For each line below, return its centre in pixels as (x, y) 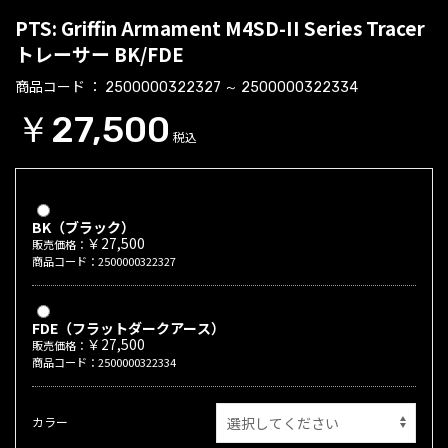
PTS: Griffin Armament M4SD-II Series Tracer (220, 28)
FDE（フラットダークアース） (128, 328)
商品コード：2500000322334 (104, 362)
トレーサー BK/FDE (99, 54)
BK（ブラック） (83, 227)
